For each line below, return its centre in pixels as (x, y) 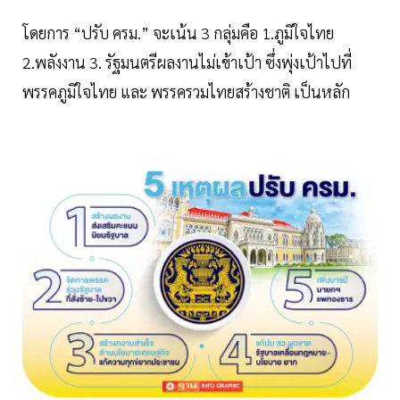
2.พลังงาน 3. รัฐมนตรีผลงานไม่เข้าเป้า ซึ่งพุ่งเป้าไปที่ (187, 62)
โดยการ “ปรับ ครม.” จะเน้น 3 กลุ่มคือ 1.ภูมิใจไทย (178, 33)
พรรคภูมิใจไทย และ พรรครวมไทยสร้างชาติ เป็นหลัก (188, 92)
